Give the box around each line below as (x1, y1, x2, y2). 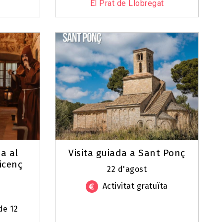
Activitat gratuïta (102, 181, 168, 191)
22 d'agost (107, 165, 147, 174)
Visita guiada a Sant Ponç (68, 147, 185, 159)
